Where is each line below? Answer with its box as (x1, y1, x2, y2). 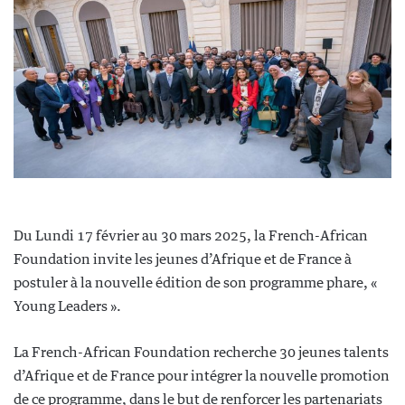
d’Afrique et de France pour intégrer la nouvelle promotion (14, 367, 390, 383)
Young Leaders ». (14, 297, 121, 314)
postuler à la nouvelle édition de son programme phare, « (14, 274, 377, 290)
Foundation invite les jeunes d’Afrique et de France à (14, 250, 352, 267)
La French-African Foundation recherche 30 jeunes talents (14, 344, 389, 360)
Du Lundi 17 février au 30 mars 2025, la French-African (14, 227, 368, 243)
